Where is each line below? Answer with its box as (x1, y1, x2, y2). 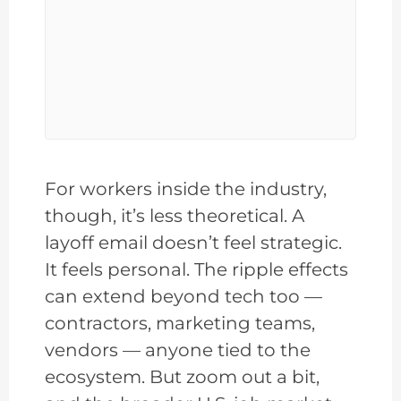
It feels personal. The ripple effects (45, 259, 348, 281)
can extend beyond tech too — (45, 286, 322, 308)
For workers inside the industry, (45, 178, 327, 200)
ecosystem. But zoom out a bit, (45, 366, 320, 388)
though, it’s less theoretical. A (45, 205, 304, 227)
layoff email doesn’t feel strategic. (45, 232, 342, 254)
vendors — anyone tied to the (45, 339, 311, 362)
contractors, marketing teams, (45, 312, 315, 335)
